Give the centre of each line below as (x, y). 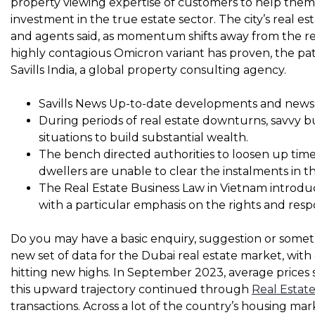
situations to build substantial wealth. (143, 137)
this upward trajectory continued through (131, 289)
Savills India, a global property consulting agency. (148, 70)
